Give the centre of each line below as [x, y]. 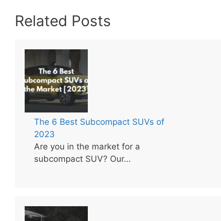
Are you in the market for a [87, 147]
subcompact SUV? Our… [83, 159]
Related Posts [63, 21]
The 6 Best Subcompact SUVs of [99, 122]
